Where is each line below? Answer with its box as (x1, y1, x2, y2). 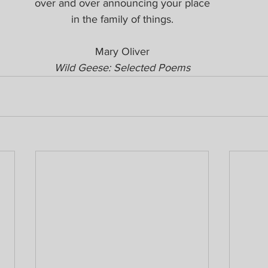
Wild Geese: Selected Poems (54, 61, 190, 74)
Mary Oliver (95, 45, 150, 57)
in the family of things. (71, 13, 173, 25)
